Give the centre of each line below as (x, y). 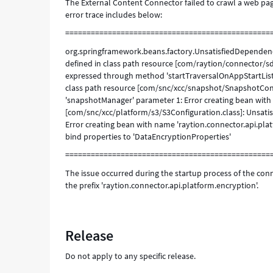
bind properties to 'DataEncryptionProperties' (148, 136)
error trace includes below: (114, 15)
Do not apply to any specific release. (131, 256)
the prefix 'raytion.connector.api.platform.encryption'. (162, 185)
